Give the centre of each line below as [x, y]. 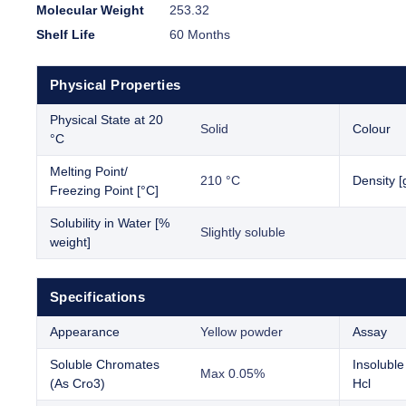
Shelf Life [66, 35]
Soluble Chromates [105, 365]
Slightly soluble [243, 232]
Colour [372, 129]
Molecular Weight [90, 10]
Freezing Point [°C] [104, 191]
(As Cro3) [77, 384]
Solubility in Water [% [110, 223]
